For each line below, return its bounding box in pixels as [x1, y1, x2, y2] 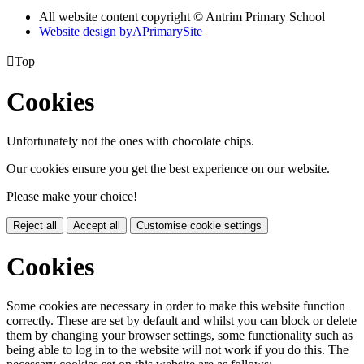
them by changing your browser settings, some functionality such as [6, 328, 353, 343]
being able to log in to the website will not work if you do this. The [6, 343, 349, 357]
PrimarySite [142, 24, 202, 38]
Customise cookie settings [136, 219, 262, 232]
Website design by [39, 24, 132, 38]
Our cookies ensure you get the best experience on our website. [6, 162, 330, 176]
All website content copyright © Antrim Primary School [39, 9, 325, 24]
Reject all [13, 219, 57, 232]
